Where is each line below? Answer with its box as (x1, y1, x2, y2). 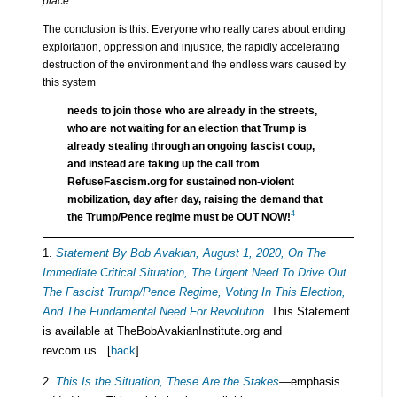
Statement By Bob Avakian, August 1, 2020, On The (55, 245, 326, 260)
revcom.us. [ (42, 343, 111, 357)
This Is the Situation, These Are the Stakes (55, 374, 279, 388)
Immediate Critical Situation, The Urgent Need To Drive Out (42, 265, 346, 279)
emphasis (290, 374, 340, 388)
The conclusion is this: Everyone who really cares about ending (42, 22, 346, 35)
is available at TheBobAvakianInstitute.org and (42, 323, 282, 338)
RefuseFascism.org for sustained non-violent (66, 175, 294, 188)
